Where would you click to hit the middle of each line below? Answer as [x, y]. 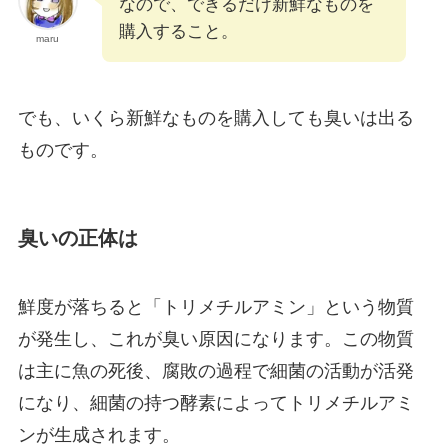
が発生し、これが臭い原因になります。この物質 [215, 339]
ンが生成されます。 [98, 435]
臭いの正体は [77, 237]
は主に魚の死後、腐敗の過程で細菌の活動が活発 [215, 371]
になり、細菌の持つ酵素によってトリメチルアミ [215, 403]
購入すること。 [178, 31]
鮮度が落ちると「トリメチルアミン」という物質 [215, 307]
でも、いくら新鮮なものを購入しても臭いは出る [215, 117]
